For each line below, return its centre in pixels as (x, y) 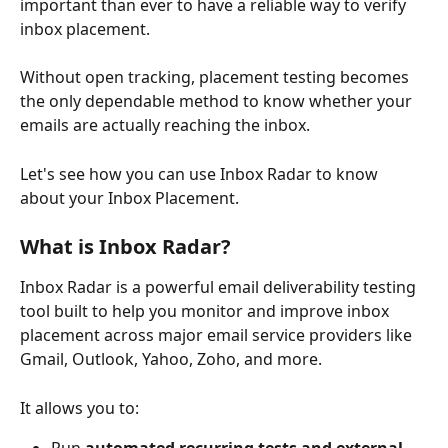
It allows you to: (79, 407)
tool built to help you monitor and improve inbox (206, 311)
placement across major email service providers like (218, 335)
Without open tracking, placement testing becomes (216, 77)
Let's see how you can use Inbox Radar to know (201, 173)
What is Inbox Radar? (125, 247)
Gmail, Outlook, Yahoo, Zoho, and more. (171, 359)
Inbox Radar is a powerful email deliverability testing (220, 287)
